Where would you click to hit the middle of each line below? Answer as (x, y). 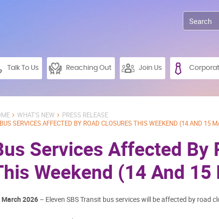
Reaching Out (89, 68)
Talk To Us (23, 68)
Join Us (150, 68)
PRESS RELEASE (85, 115)
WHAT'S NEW (36, 115)
